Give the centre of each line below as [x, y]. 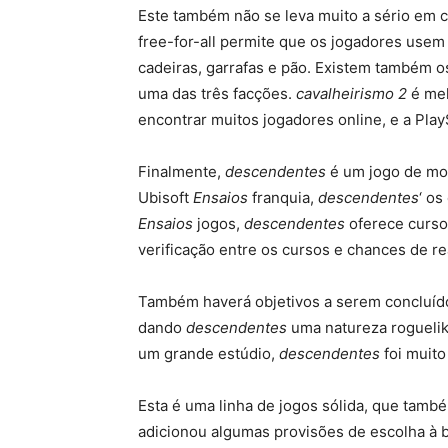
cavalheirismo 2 [351, 94]
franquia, [283, 198]
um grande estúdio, [208, 354]
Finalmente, [181, 172]
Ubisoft [165, 198]
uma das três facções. [217, 94]
